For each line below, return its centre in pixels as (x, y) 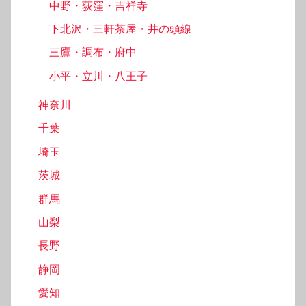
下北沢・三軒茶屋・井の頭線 (120, 29)
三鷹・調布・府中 (93, 53)
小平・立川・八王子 (98, 76)
